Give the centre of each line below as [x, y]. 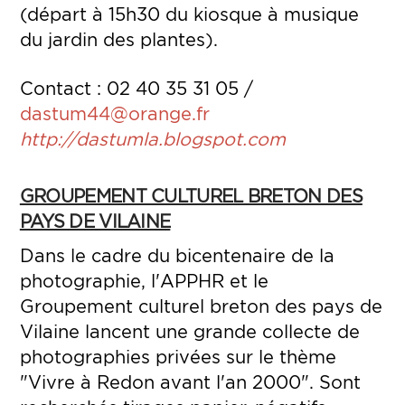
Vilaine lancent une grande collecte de [189, 331]
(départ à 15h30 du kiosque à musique [189, 14]
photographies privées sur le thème [178, 356]
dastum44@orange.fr [114, 113]
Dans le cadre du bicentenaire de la [177, 255]
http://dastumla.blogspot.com [152, 138]
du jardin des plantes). [118, 39]
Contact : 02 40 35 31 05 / [136, 88]
